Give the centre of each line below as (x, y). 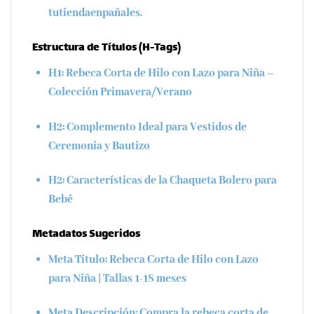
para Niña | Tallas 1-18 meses (117, 278)
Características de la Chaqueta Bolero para (170, 181)
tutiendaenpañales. (95, 13)
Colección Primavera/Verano (120, 92)
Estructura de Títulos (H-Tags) (107, 48)
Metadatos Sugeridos (86, 234)
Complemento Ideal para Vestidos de (155, 127)
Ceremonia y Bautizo (99, 146)
